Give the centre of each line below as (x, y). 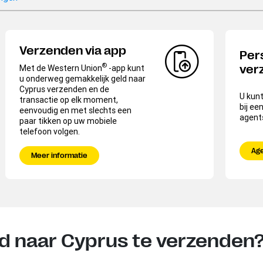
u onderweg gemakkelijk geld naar (82, 78)
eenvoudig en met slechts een (75, 110)
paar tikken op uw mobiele (68, 121)
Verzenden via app (73, 50)
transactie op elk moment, (69, 100)
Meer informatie (59, 155)
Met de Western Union (61, 68)
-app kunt (126, 68)
